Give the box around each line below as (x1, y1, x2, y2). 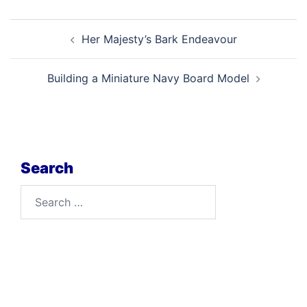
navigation (10, 37, 94, 57)
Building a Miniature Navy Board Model (47, 71, 249, 85)
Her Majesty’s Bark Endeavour (81, 32, 237, 46)
